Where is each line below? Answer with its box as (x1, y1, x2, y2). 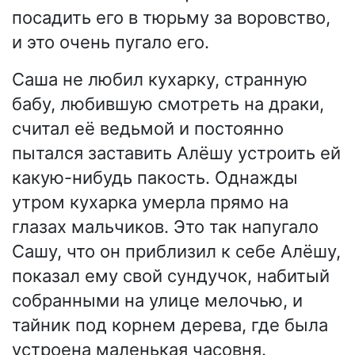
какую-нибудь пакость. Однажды (12, 166, 298, 188)
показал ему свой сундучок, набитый (12, 265, 330, 286)
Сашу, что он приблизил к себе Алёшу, (12, 240, 341, 261)
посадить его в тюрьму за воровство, (12, 6, 330, 28)
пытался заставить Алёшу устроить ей (12, 142, 341, 163)
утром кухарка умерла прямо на (12, 191, 288, 212)
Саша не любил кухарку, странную (12, 68, 307, 90)
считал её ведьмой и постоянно (12, 117, 284, 139)
